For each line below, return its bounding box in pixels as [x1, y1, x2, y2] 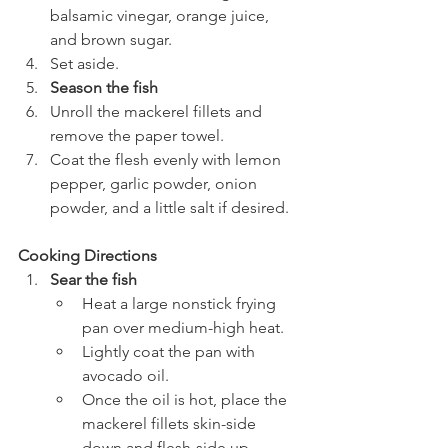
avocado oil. [82, 365, 169, 385]
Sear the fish [50, 269, 137, 289]
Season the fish [50, 77, 158, 97]
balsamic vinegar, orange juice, [50, 5, 273, 25]
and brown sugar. [50, 29, 172, 49]
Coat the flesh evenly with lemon [50, 149, 285, 169]
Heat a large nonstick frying [82, 293, 280, 313]
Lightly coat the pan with [82, 341, 259, 361]
